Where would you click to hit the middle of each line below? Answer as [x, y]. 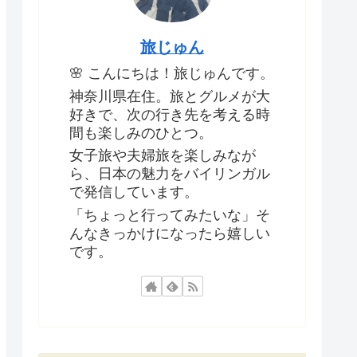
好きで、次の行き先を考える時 [170, 114]
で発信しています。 [134, 192]
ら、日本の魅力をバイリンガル [170, 174]
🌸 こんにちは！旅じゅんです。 [172, 74]
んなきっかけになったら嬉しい [170, 233]
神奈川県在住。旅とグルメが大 [170, 96]
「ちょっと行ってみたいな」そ [170, 215]
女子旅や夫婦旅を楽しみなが [163, 156]
